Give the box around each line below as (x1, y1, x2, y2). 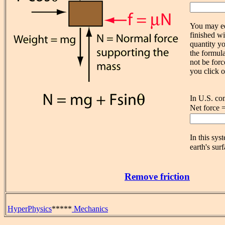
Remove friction (125, 171, 190, 182)
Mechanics (72, 204, 108, 213)
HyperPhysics (8, 204, 52, 213)
